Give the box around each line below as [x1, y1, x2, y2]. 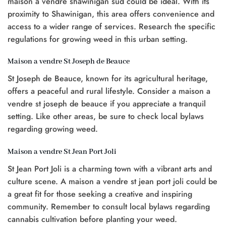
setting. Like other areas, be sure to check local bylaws [8, 110, 204, 123]
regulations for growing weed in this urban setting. [8, 33, 188, 45]
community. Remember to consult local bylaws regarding [8, 201, 210, 213]
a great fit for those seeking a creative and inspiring [8, 188, 192, 200]
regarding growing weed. [8, 123, 98, 135]
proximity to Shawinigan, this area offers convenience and [8, 8, 214, 20]
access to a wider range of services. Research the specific [8, 20, 215, 32]
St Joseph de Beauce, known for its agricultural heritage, [8, 73, 208, 85]
